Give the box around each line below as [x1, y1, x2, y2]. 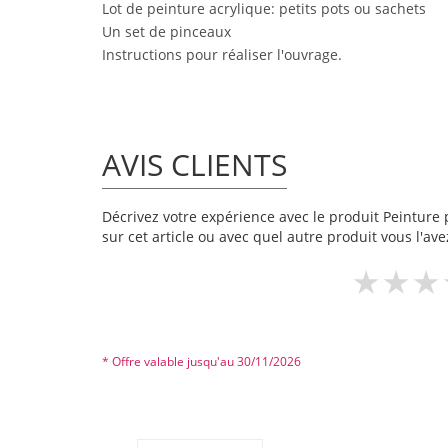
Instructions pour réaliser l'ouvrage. [102, 45, 342, 64]
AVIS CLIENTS [102, 144, 287, 185]
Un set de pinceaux [102, 22, 231, 41]
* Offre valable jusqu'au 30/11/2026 [102, 353, 301, 370]
